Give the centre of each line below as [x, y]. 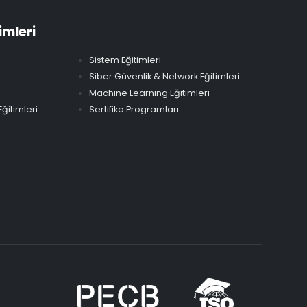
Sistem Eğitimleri [125, 60]
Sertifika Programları [134, 110]
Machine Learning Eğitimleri [149, 93]
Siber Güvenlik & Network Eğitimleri [164, 77]
